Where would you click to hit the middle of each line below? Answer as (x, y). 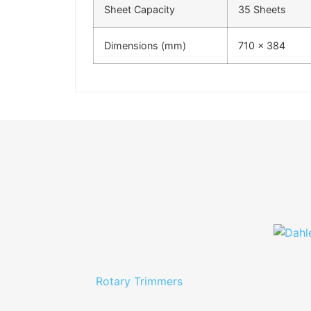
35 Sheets (262, 10)
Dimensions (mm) (145, 46)
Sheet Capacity (139, 10)
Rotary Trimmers (139, 281)
